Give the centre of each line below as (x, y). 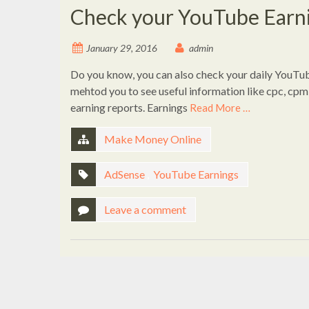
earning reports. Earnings (130, 107)
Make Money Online (153, 139)
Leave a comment (145, 209)
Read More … (220, 108)
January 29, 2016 (122, 48)
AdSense (124, 174)
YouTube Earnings (196, 174)
